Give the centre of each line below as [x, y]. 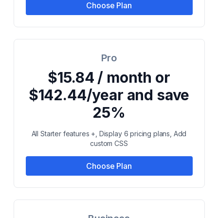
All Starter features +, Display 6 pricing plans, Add [109, 134]
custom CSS [109, 143]
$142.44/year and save [109, 95]
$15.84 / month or [109, 77]
